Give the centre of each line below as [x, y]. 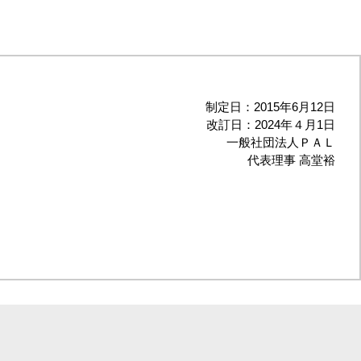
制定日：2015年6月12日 [270, 107]
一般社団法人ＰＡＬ [281, 142]
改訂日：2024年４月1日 [271, 124]
